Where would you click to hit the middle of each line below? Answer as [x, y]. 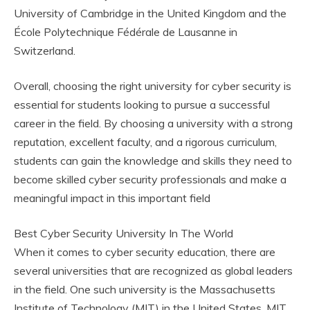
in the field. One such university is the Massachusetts [145, 290]
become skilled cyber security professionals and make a [150, 180]
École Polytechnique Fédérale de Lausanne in [126, 32]
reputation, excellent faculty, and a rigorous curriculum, [145, 142]
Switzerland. [45, 51]
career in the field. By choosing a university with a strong [153, 124]
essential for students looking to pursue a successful [142, 105]
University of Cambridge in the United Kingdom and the [150, 13]
